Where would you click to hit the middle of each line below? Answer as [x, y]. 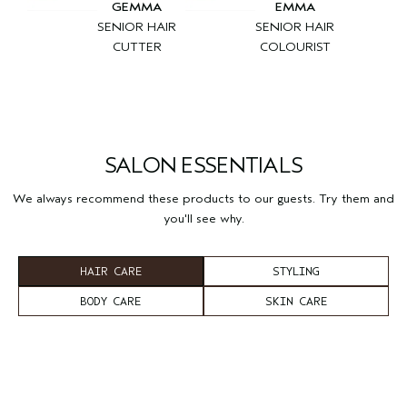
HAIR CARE [111, 271]
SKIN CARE [296, 301]
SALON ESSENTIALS [203, 165]
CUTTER [137, 46]
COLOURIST [295, 46]
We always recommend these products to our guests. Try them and [203, 199]
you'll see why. [203, 218]
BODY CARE [111, 301]
